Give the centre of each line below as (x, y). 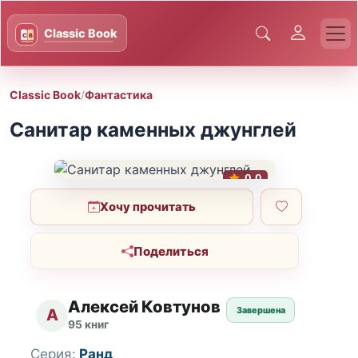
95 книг (89, 324)
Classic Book (45, 94)
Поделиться (171, 251)
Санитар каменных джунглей (153, 130)
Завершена (261, 310)
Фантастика (119, 94)
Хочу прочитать (148, 207)
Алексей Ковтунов (145, 307)
